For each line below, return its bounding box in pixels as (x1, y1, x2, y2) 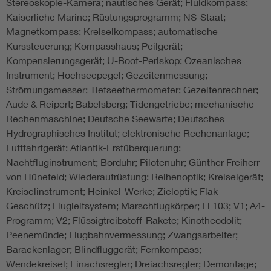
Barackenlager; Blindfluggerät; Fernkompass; (6, 243, 201, 255)
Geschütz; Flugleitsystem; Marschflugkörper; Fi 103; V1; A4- (6, 200, 265, 212)
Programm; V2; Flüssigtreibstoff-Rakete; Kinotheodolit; (6, 214, 242, 226)
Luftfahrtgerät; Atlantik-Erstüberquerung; (6, 142, 181, 154)
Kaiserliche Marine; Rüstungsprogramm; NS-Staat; (6, 11, 226, 23)
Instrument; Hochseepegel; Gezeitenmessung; (6, 69, 207, 81)
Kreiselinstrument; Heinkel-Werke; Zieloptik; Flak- (6, 185, 221, 197)
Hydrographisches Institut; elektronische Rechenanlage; (6, 127, 249, 139)
